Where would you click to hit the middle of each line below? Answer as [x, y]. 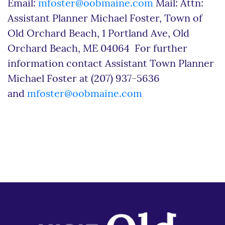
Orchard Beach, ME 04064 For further [97, 49]
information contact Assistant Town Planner [111, 64]
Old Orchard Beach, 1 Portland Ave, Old [98, 34]
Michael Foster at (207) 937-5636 [84, 79]
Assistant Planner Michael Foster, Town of [105, 19]
